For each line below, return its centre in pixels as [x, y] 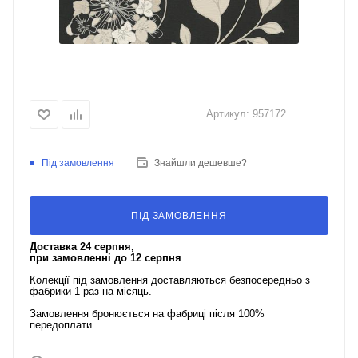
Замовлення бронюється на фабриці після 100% [147, 314]
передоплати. [62, 325]
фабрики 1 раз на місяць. [91, 291]
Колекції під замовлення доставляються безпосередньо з [170, 280]
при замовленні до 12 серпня [105, 258]
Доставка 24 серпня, [82, 247]
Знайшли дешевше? [201, 163]
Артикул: [228, 113]
